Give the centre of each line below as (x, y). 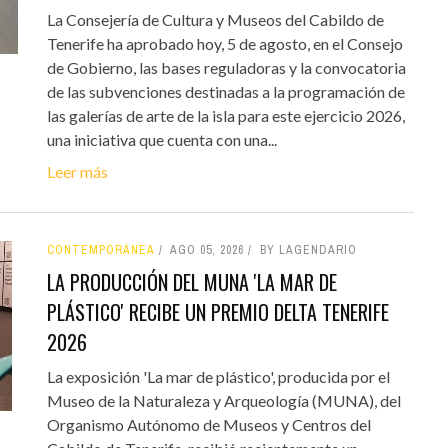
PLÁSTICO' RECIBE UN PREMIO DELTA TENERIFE (217, 312)
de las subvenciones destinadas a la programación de (225, 92)
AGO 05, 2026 (206, 250)
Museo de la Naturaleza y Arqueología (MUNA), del (223, 401)
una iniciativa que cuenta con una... (161, 140)
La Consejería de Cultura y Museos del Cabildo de (215, 20)
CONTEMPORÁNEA (100, 250)
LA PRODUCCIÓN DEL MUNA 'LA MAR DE (191, 282)
